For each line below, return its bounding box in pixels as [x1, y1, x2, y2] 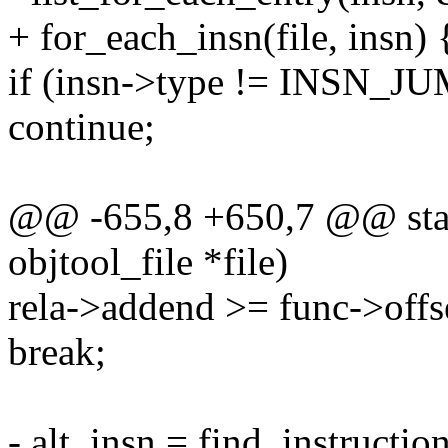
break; [8, 330, 106, 374]
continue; [8, 105, 155, 149]
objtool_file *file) [8, 240, 288, 284]
